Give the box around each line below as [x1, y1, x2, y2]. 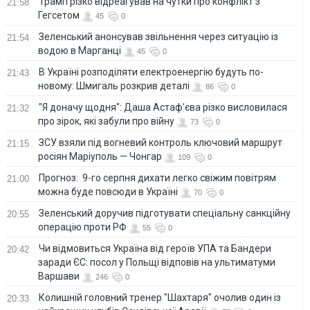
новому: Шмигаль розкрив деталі [38, 80, 190, 91]
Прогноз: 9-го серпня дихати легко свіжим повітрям [39, 172, 276, 183]
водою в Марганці [38, 44, 121, 56]
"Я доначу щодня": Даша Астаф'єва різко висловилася [39, 101, 287, 113]
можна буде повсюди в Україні [38, 185, 178, 197]
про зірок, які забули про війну [38, 115, 174, 127]
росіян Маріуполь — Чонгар [38, 150, 162, 162]
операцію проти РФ [38, 221, 127, 232]
